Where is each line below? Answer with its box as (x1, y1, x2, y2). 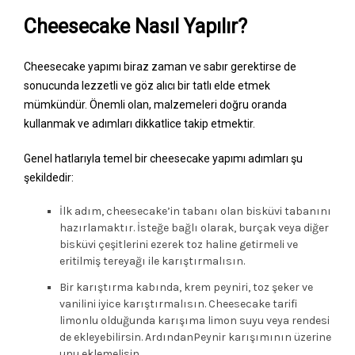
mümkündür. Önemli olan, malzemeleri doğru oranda (24, 97, 287, 111)
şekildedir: (24, 170, 74, 184)
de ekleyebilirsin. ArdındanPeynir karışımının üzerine (59, 330, 331, 344)
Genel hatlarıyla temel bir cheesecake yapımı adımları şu (24, 151, 303, 165)
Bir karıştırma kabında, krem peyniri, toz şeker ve (59, 280, 313, 294)
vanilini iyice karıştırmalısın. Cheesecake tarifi (59, 296, 297, 311)
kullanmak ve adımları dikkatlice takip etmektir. (24, 116, 255, 130)
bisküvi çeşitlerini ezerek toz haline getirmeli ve (59, 237, 298, 251)
